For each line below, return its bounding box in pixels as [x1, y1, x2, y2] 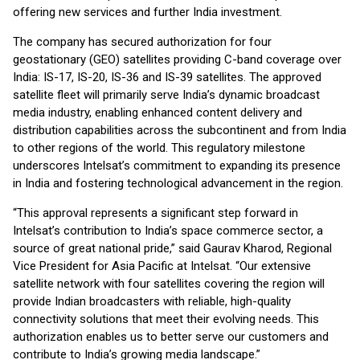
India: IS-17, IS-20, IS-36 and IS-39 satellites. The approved [13, 70, 321, 84]
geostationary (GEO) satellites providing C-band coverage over [13, 52, 342, 67]
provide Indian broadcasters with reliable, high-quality [13, 294, 291, 309]
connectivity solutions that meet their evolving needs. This [13, 312, 319, 326]
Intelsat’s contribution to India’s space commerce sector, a [13, 223, 323, 238]
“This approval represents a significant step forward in [13, 206, 298, 220]
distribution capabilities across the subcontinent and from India [13, 123, 346, 137]
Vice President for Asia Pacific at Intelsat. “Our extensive [13, 259, 311, 273]
